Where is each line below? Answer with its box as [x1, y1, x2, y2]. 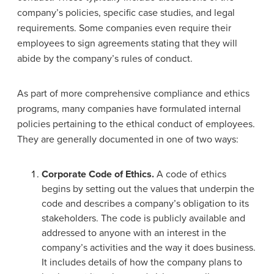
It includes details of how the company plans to [42, 256, 242, 268]
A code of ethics [154, 168, 226, 180]
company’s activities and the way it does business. [42, 241, 256, 254]
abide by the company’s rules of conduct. [17, 52, 193, 65]
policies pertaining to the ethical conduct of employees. [17, 117, 255, 130]
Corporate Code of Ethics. [42, 168, 154, 180]
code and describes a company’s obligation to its [42, 197, 249, 210]
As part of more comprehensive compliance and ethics [17, 87, 250, 100]
